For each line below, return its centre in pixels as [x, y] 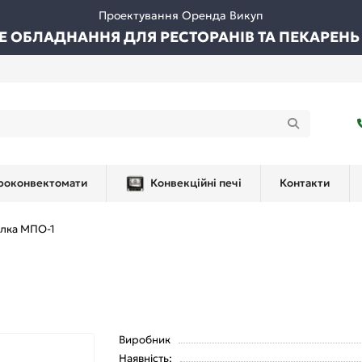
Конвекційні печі [196, 183]
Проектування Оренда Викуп [181, 15]
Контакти [305, 183]
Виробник [145, 340]
